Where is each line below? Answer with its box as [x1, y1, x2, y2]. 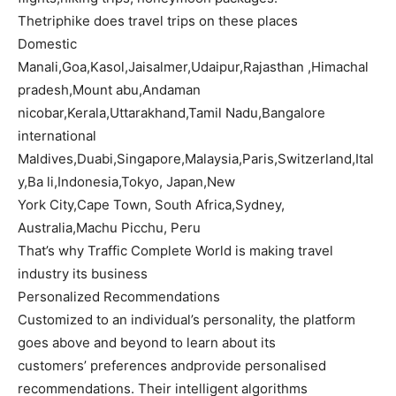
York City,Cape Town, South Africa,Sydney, [18, 196, 285, 214]
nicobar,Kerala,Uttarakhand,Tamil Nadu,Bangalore [18, 104, 325, 122]
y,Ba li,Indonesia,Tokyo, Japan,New [18, 173, 235, 191]
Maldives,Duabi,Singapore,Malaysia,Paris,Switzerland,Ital [18, 150, 374, 168]
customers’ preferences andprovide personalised [18, 357, 326, 375]
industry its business [18, 265, 148, 283]
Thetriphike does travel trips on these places [18, 12, 298, 30]
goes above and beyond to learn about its [18, 334, 276, 352]
